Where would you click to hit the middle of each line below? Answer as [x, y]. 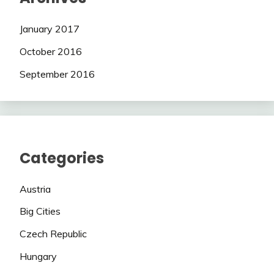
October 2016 [51, 51]
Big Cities [40, 211]
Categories [62, 158]
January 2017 [50, 29]
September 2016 [57, 74]
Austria [35, 189]
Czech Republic [53, 234]
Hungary [38, 256]
